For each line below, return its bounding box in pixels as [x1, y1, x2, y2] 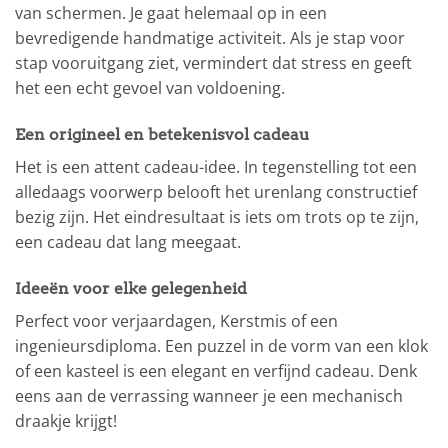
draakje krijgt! [15, 410, 117, 433]
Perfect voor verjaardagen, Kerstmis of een [15, 310, 338, 333]
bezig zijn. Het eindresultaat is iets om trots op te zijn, [15, 206, 419, 229]
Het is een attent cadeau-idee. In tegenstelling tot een [15, 156, 417, 179]
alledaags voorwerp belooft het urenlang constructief [15, 181, 417, 204]
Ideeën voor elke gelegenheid [15, 279, 247, 299]
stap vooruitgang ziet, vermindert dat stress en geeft [15, 52, 412, 75]
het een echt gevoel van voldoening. [15, 77, 285, 100]
